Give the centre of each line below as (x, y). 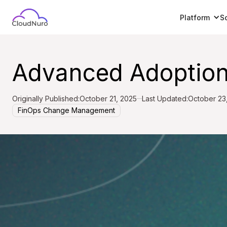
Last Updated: (165, 99)
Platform (195, 17)
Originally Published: (46, 99)
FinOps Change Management (66, 110)
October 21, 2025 (108, 99)
